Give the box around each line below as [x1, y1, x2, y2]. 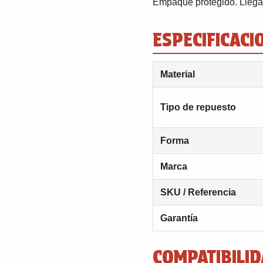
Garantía [160, 213, 198, 223]
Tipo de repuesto [160, 102, 236, 112]
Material [160, 69, 195, 79]
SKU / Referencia [160, 187, 236, 197]
